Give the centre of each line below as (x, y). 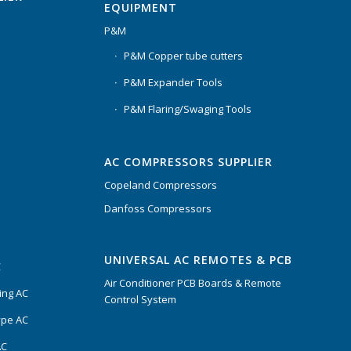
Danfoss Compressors (157, 208)
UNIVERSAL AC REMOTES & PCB (198, 259)
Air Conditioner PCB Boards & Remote (192, 282)
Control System (140, 299)
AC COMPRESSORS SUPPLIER (188, 161)
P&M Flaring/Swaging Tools (187, 109)
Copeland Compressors (160, 185)
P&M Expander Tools (173, 82)
